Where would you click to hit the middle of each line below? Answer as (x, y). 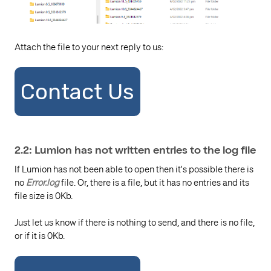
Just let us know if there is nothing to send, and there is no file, (135, 223)
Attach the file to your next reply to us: (89, 47)
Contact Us (77, 92)
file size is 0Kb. (44, 196)
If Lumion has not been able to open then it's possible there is (134, 169)
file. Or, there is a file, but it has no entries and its (154, 182)
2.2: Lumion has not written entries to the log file (135, 151)
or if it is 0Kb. (40, 236)
